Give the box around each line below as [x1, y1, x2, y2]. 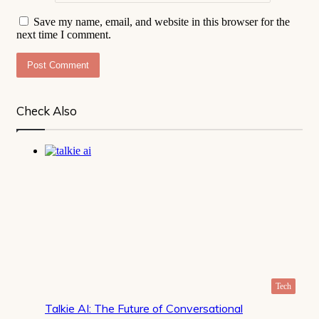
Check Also [16, 103, 77, 119]
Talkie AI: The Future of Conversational [45, 301, 243, 316]
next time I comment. [16, 28, 111, 41]
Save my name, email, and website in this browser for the [33, 16, 290, 28]
